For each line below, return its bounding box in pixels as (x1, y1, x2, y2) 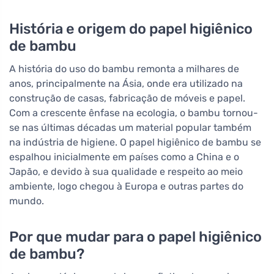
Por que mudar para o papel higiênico (9, 228, 262, 246)
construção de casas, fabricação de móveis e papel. (9, 92, 245, 105)
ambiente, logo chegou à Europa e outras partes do (9, 180, 243, 193)
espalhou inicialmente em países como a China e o (9, 151, 239, 163)
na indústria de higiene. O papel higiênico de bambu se (9, 136, 261, 149)
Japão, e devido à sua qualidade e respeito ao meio (9, 166, 243, 178)
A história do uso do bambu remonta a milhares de (9, 63, 239, 75)
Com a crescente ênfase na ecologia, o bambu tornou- (9, 107, 258, 119)
